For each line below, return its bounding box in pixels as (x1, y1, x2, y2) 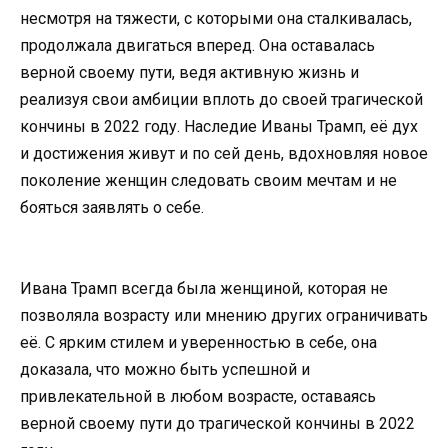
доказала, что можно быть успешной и (20, 360, 310, 380)
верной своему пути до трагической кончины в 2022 (20, 414, 415, 434)
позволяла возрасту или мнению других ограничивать (20, 306, 428, 326)
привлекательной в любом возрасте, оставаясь (20, 387, 376, 407)
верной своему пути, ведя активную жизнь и (20, 63, 359, 83)
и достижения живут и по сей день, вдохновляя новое (20, 144, 428, 164)
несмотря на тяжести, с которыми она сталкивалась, (20, 9, 412, 29)
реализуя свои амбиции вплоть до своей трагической (20, 90, 423, 110)
